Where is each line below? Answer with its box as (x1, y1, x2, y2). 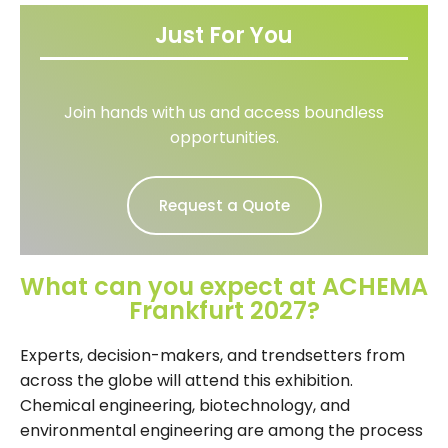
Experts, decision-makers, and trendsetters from (20, 343, 405, 367)
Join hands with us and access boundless (64, 100, 384, 124)
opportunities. (169, 125, 279, 149)
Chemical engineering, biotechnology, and (20, 393, 350, 417)
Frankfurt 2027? (128, 293, 320, 327)
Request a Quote (158, 194, 290, 216)
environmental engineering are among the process (20, 418, 423, 442)
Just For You (155, 19, 293, 51)
